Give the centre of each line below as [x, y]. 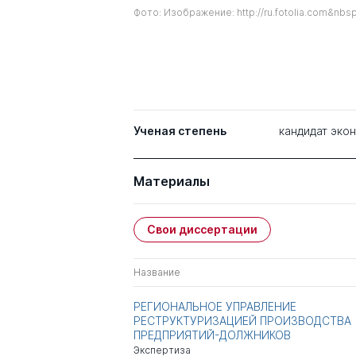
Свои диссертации [202, 230]
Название [157, 273]
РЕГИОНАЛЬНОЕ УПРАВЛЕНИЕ [215, 307]
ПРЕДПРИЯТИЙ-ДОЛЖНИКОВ [212, 335]
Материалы [172, 182]
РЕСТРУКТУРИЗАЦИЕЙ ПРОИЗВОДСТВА [242, 321]
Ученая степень [180, 131]
